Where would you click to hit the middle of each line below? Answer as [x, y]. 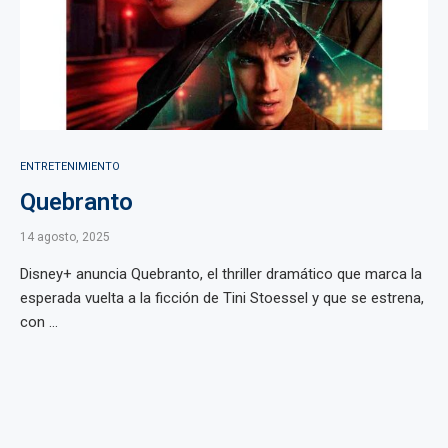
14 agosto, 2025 [65, 237]
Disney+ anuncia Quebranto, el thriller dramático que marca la [221, 274]
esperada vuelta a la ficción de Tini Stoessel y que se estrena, [222, 298]
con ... [39, 322]
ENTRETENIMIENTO [70, 166]
